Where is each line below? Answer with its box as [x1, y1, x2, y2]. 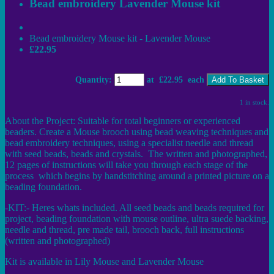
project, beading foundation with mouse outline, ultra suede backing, [5, 213, 268, 224]
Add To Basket [212, 75, 264, 84]
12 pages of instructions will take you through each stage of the [5, 159, 248, 170]
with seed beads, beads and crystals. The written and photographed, [5, 148, 267, 159]
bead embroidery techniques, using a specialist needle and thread [5, 137, 253, 148]
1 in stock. [240, 98, 269, 106]
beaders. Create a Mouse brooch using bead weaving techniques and [5, 126, 268, 137]
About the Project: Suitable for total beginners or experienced [5, 115, 240, 126]
